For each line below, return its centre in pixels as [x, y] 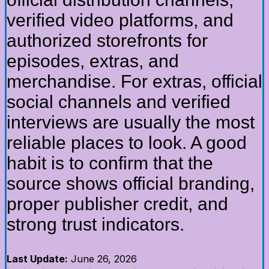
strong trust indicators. [95, 224]
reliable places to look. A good [127, 142]
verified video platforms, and [120, 20]
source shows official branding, [131, 183]
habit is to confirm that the [110, 163]
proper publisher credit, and [117, 204]
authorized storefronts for [107, 40]
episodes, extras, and [93, 61]
